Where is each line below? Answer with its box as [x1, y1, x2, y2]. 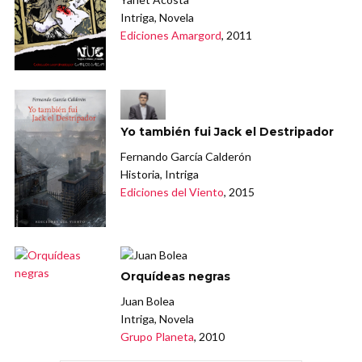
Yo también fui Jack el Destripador [120, 124, 335, 140]
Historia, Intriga [120, 167, 200, 182]
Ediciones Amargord [120, 28, 222, 43]
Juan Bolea [120, 293, 175, 308]
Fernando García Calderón [120, 149, 252, 164]
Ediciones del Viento [120, 185, 225, 200]
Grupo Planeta [120, 329, 195, 343]
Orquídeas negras [120, 268, 231, 284]
